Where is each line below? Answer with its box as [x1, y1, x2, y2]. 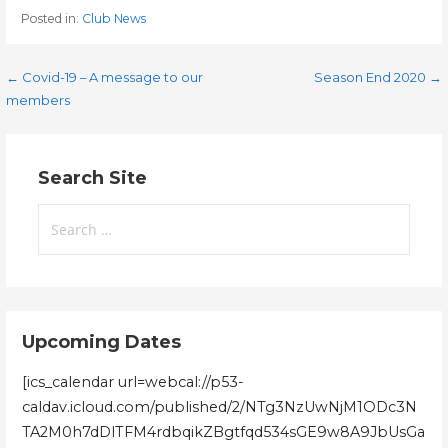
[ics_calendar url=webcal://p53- [22, 372, 245, 391]
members [6, 91, 71, 108]
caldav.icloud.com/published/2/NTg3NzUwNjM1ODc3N [22, 397, 418, 416]
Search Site [38, 167, 148, 190]
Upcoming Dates [22, 331, 182, 354]
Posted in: [20, 10, 82, 26]
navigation [5, 102, 150, 135]
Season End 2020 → [313, 68, 442, 85]
